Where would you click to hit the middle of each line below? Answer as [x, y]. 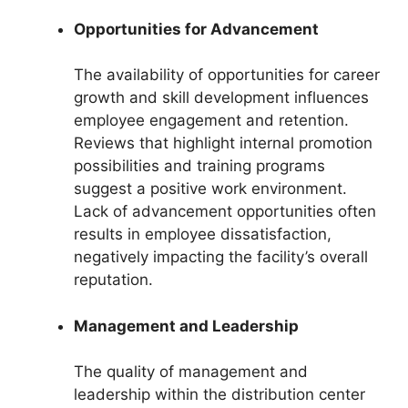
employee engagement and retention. [211, 120]
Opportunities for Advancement [196, 29]
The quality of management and [191, 372]
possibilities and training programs [199, 166]
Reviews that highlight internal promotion [223, 143]
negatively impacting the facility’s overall [221, 257]
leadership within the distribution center [219, 394]
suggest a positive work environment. [210, 189]
